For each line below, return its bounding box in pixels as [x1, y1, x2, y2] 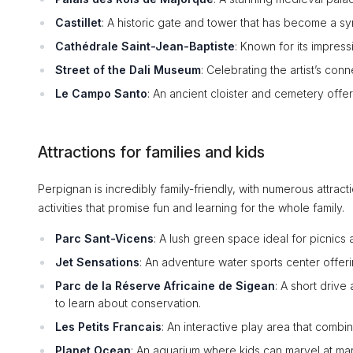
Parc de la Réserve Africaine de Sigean [55, 279, 275, 292]
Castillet [55, 16, 102, 29]
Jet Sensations [55, 255, 139, 269]
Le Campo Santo [55, 87, 147, 100]
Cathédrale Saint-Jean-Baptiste [55, 39, 235, 53]
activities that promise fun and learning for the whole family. [38, 201, 344, 214]
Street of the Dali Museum [55, 63, 201, 76]
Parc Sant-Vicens [55, 232, 154, 245]
